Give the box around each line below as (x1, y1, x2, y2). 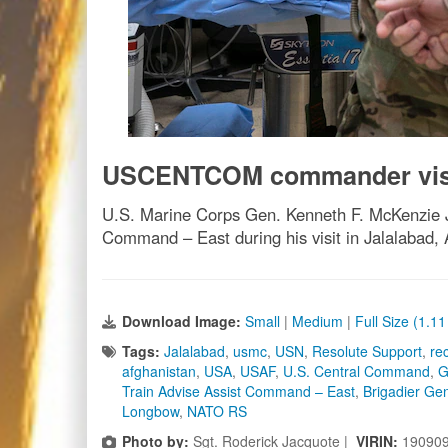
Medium (292, 311, 343, 331)
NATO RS (187, 401, 247, 421)
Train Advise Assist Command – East (122, 381, 355, 401)
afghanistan (122, 361, 196, 381)
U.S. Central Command (283, 361, 430, 381)
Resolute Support (312, 341, 422, 361)
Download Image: (122, 311, 245, 331)
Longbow (122, 401, 179, 421)
